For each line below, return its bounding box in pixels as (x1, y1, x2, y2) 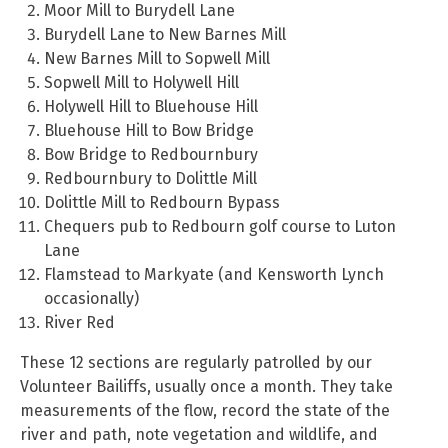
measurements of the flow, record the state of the (20, 401, 390, 421)
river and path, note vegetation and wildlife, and (20, 425, 378, 445)
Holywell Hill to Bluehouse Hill (44, 97, 258, 117)
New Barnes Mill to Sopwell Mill (44, 49, 270, 69)
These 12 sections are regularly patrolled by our (20, 353, 372, 373)
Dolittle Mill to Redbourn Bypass (44, 193, 280, 213)
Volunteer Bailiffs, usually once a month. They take (20, 377, 393, 397)
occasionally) (44, 289, 139, 309)
